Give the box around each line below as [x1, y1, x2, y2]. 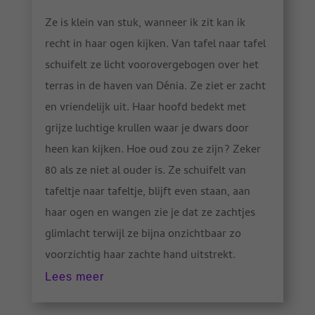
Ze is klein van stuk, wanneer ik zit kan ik [44, 15, 245, 34]
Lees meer [44, 271, 104, 283]
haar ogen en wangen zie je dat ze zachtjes [44, 205, 255, 224]
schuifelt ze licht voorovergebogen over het [44, 57, 259, 76]
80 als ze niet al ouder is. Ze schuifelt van [44, 162, 246, 181]
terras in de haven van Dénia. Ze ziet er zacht [44, 78, 266, 97]
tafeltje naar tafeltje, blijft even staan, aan [44, 184, 250, 202]
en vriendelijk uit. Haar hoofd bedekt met [44, 99, 246, 118]
